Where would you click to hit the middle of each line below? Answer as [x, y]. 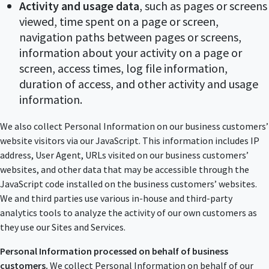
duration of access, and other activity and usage [139, 84]
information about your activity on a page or [131, 53]
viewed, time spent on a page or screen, [119, 22]
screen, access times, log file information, [123, 68]
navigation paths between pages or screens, [130, 37]
